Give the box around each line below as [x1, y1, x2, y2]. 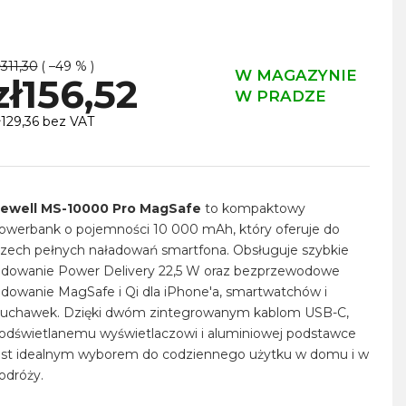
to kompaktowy [200, 200, 305, 217]
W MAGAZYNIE [234, 65, 357, 84]
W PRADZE [234, 86, 326, 105]
